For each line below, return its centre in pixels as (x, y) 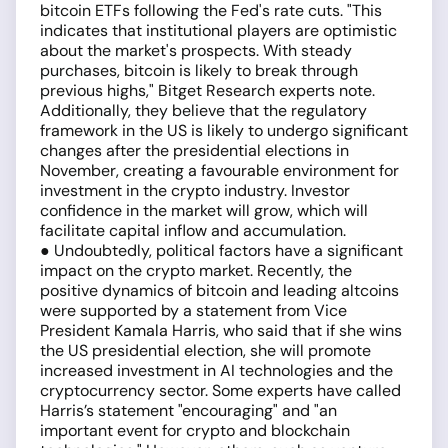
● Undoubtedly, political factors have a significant (221, 250)
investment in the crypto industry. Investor (195, 190)
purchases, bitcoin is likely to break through (199, 70)
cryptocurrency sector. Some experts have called (220, 390)
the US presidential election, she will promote (205, 350)
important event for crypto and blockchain (195, 430)
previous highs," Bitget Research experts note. (207, 90)
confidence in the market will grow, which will (204, 210)
